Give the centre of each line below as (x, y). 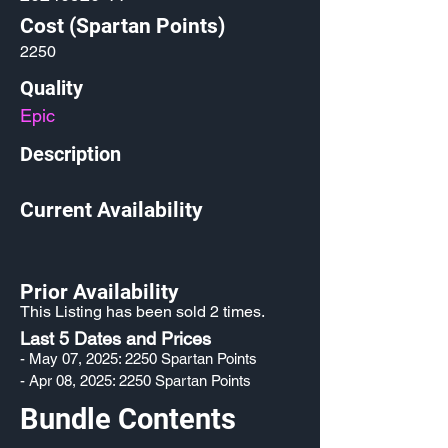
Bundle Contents (128, 419)
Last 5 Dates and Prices (115, 338)
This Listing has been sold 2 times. (142, 311)
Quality (51, 88)
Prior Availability (99, 292)
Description (70, 154)
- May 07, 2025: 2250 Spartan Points (138, 358)
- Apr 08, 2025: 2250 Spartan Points (135, 380)
